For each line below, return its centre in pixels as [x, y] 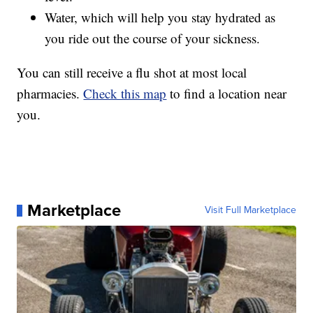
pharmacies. [50, 94]
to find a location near [227, 94]
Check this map [125, 94]
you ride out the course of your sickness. [153, 38]
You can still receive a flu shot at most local [132, 73]
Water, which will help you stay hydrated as [160, 17]
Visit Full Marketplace [250, 210]
